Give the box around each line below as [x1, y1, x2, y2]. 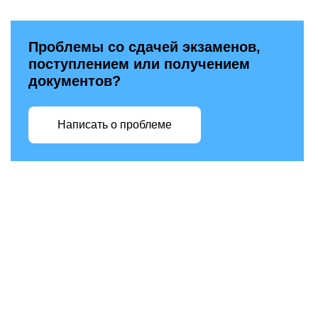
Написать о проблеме [57, 119, 172, 131]
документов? [28, 73, 121, 89]
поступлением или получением [28, 56, 250, 72]
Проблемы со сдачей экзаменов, [28, 39, 261, 55]
